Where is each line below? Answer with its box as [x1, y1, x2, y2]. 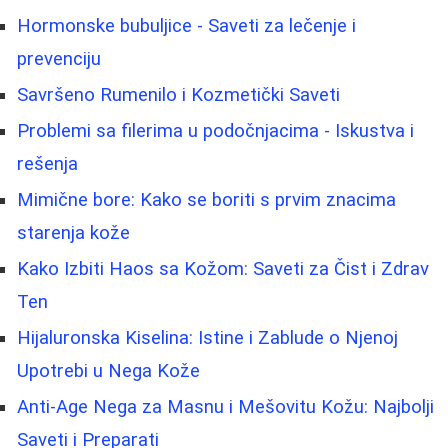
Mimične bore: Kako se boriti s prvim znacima [17, 189, 396, 212]
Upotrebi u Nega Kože [17, 360, 200, 383]
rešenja [17, 153, 78, 176]
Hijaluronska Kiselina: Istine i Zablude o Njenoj [17, 327, 398, 350]
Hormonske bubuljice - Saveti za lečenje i [17, 15, 356, 38]
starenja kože [17, 222, 130, 245]
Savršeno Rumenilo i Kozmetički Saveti [17, 84, 340, 107]
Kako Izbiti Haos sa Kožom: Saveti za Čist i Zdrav [17, 258, 429, 281]
